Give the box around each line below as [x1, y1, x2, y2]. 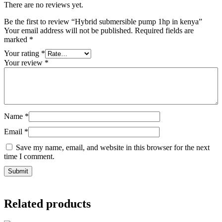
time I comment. [4, 152, 55, 161]
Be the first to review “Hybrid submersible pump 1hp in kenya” [4, 17, 202, 26]
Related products [4, 197, 91, 210]
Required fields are [135, 26, 194, 35]
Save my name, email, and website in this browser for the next [16, 143, 210, 152]
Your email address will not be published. [4, 26, 133, 35]
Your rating [4, 49, 41, 57]
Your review [4, 58, 45, 67]
